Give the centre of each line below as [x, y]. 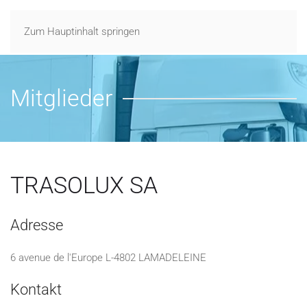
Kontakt [36, 290]
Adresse [37, 225]
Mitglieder [61, 98]
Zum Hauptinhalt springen [82, 32]
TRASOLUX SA [84, 185]
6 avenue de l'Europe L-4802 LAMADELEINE [108, 258]
